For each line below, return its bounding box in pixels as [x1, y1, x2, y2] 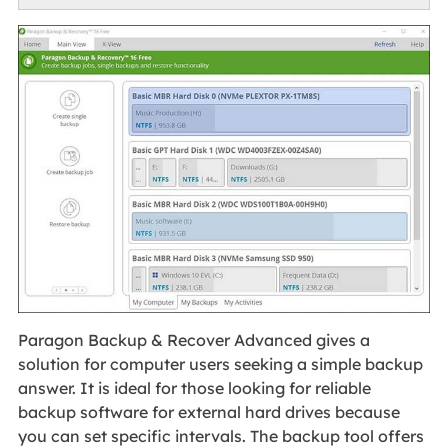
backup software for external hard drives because [17, 402, 400, 423]
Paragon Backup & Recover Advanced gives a [17, 330, 370, 351]
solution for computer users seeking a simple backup [17, 354, 423, 375]
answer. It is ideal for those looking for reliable [17, 378, 371, 399]
